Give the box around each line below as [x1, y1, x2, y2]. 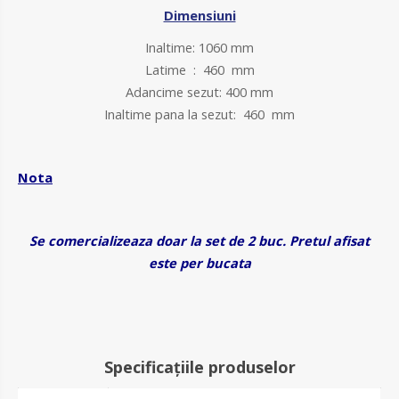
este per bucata [148, 254, 251, 273]
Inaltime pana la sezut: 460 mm [104, 105, 295, 124]
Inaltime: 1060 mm [145, 38, 254, 57]
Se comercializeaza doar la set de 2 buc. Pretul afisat [29, 232, 370, 250]
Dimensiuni [163, 6, 236, 25]
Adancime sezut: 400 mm [126, 83, 273, 102]
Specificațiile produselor [103, 356, 296, 379]
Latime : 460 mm [144, 61, 255, 79]
